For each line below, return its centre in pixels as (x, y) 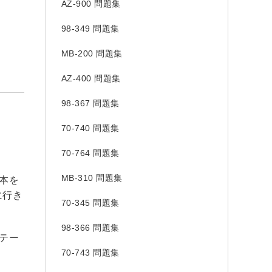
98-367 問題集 (90, 103)
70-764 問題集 (90, 153)
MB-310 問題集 (92, 178)
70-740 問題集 (90, 128)
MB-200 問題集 (92, 53)
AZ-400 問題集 (91, 78)
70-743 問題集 (90, 253)
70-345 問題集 (90, 203)
